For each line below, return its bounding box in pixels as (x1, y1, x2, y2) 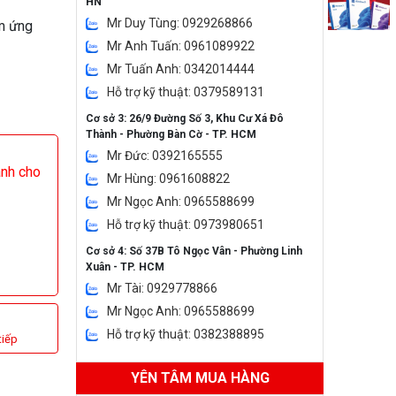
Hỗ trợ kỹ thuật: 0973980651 (107, 217, 264, 232)
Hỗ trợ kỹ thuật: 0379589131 (107, 85, 264, 99)
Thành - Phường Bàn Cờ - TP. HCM (86, 128, 256, 141)
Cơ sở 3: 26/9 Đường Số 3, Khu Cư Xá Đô (86, 112, 284, 125)
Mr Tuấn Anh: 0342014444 (107, 62, 255, 76)
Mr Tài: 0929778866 (107, 281, 217, 295)
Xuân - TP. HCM (86, 261, 164, 273)
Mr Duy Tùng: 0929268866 (107, 16, 253, 30)
